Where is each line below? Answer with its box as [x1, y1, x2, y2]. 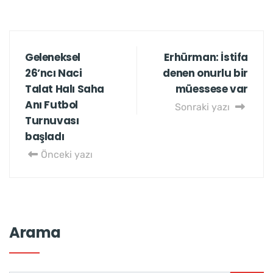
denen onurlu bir [163, 66, 248, 81]
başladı [25, 129, 65, 144]
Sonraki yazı [175, 101, 232, 113]
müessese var [175, 82, 248, 97]
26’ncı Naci [25, 66, 82, 81]
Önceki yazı [41, 149, 93, 161]
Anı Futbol [25, 97, 78, 113]
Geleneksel [25, 50, 80, 65]
